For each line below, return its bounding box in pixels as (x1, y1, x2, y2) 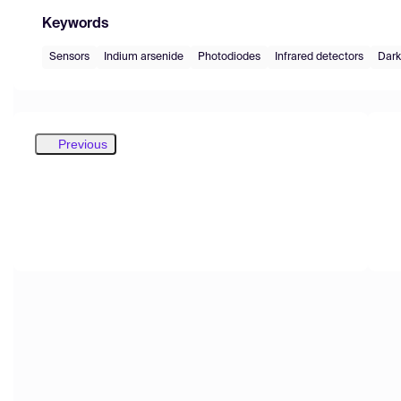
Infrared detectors (275, 51, 363, 63)
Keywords (42, 16, 108, 31)
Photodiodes (198, 51, 260, 63)
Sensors (49, 51, 90, 63)
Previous (58, 136, 107, 151)
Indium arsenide (104, 51, 183, 63)
